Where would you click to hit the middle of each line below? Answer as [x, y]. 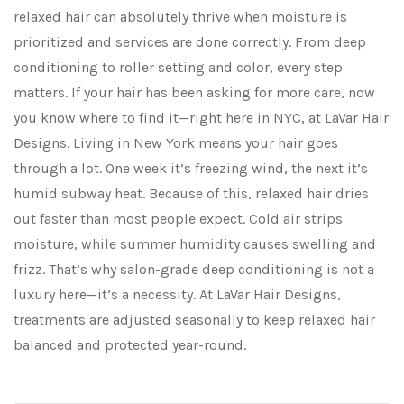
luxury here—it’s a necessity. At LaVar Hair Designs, [177, 295]
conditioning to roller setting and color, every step [178, 68]
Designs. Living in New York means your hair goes [176, 143]
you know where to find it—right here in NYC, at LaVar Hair [201, 118]
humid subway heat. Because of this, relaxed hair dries [191, 194]
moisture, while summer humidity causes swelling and [195, 244]
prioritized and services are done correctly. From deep [190, 42]
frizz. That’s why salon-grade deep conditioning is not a [194, 270]
